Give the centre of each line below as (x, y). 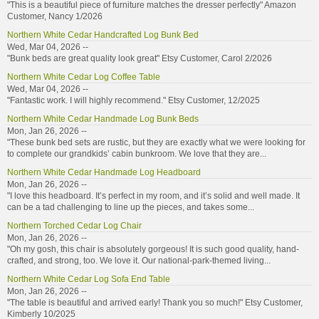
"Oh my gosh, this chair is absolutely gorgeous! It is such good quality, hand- (153, 249)
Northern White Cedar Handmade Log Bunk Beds (103, 119)
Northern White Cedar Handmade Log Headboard (104, 172)
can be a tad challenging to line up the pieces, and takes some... (131, 207)
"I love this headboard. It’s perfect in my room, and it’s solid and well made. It (153, 195)
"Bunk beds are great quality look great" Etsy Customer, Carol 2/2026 (140, 58)
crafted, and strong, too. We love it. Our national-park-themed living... (139, 260)
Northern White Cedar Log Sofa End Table (89, 279)
